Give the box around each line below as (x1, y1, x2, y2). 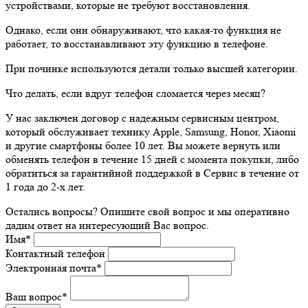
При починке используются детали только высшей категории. (5, 61, 298, 75)
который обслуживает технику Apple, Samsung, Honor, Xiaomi (5, 124, 296, 138)
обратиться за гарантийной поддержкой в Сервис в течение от (5, 166, 299, 179)
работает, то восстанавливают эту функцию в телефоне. (5, 36, 268, 50)
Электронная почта (5, 261, 96, 274)
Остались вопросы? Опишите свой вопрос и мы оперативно (5, 204, 289, 218)
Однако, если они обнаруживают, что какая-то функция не (5, 23, 281, 36)
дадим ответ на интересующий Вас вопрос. (5, 218, 209, 232)
